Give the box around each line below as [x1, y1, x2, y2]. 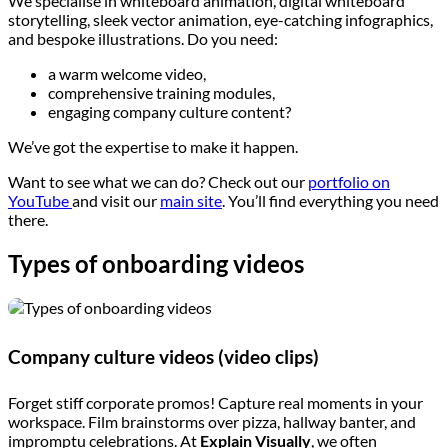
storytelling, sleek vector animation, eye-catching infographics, [8, 9, 433, 29]
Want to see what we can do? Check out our [8, 171, 308, 191]
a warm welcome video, [48, 63, 206, 83]
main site [160, 190, 222, 210]
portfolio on [308, 171, 390, 191]
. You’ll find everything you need [222, 190, 439, 210]
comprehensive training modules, [48, 82, 275, 102]
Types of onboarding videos [8, 248, 304, 278]
